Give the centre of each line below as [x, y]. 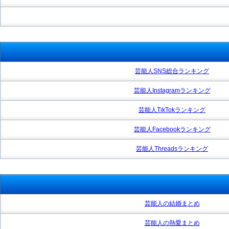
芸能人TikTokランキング [172, 110]
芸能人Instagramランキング [172, 90]
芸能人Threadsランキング [172, 148]
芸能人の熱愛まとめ [172, 223]
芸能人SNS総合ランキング [172, 71]
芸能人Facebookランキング [172, 129]
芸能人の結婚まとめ [172, 203]
